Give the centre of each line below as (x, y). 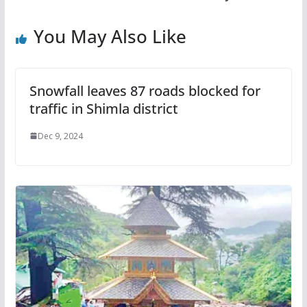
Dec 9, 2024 (60, 136)
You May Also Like (110, 36)
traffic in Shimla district (103, 108)
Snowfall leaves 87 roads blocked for (145, 90)
